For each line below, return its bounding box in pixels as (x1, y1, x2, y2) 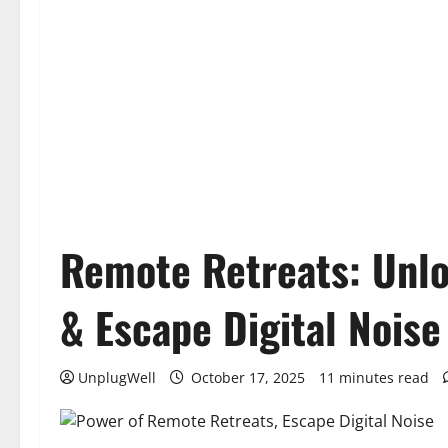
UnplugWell (78, 368, 156, 387)
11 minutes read (319, 368, 429, 387)
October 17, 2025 (187, 368, 309, 387)
